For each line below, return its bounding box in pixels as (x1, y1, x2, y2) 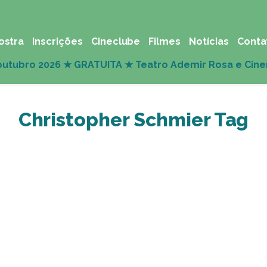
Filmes (148, 36, 181, 47)
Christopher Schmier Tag (18, 108, 249, 131)
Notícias (189, 36, 229, 47)
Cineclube (91, 36, 141, 47)
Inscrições (32, 36, 83, 47)
